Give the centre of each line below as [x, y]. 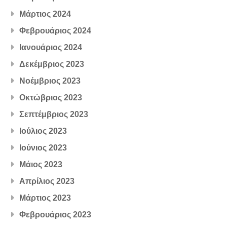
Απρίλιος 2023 [47, 181]
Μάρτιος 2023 [45, 198]
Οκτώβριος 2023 [51, 97]
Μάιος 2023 [41, 164]
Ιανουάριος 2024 [51, 47]
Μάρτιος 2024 [45, 14]
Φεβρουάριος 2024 [55, 30]
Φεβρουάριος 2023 [55, 214]
